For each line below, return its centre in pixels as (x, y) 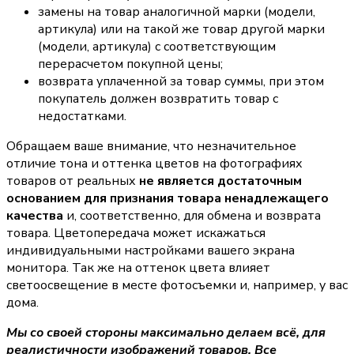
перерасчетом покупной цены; (130, 64)
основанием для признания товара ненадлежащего (168, 199)
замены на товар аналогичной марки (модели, (177, 12)
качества (35, 216)
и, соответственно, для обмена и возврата (192, 216)
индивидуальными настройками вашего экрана (151, 251)
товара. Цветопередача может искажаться (136, 233)
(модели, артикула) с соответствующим (157, 47)
